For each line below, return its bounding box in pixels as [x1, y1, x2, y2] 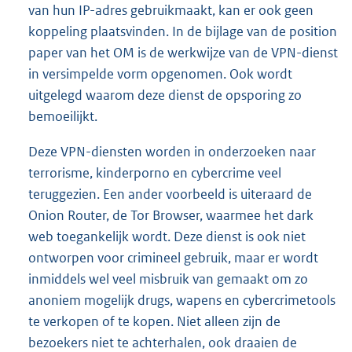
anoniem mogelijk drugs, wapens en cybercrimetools [28, 291, 335, 310]
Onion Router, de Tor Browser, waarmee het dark [28, 207, 313, 225]
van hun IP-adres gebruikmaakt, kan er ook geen [28, 2, 313, 20]
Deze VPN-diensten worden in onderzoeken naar [28, 143, 316, 161]
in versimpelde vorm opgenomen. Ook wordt [28, 65, 292, 83]
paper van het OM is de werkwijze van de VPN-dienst [28, 44, 338, 62]
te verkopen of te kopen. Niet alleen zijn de [28, 313, 280, 331]
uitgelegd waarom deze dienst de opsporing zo [28, 86, 302, 104]
